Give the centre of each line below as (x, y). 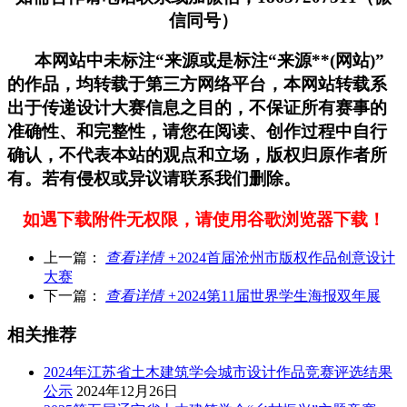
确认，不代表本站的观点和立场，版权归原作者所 (197, 155)
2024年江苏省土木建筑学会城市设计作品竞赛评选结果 (218, 372)
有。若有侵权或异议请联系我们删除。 (154, 179)
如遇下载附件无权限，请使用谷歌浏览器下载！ (203, 220)
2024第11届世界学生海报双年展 (279, 295)
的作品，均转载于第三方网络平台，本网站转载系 (197, 84)
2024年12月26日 (127, 392)
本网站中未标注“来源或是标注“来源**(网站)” (196, 61)
